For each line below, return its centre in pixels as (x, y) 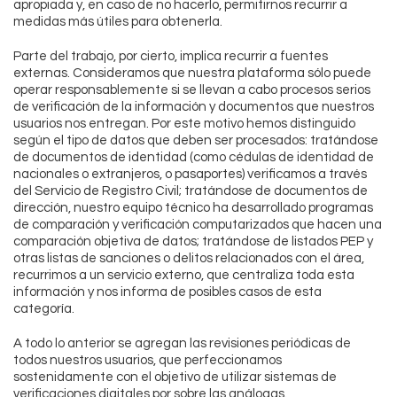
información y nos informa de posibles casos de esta (167, 292)
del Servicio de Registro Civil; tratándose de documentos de (191, 191)
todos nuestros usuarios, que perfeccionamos (148, 361)
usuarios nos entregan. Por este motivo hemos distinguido (184, 124)
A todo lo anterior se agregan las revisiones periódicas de (182, 344)
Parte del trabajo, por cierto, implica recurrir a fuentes (171, 57)
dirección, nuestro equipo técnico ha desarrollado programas (193, 208)
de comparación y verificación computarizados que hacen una (198, 225)
